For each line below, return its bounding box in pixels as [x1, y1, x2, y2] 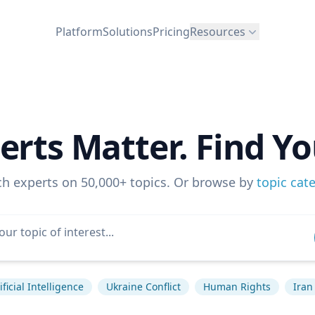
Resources [190, 23, 245, 39]
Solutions [103, 23, 153, 39]
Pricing [153, 23, 190, 39]
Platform [56, 23, 103, 39]
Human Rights [202, 280, 271, 293]
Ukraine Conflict [105, 280, 181, 293]
